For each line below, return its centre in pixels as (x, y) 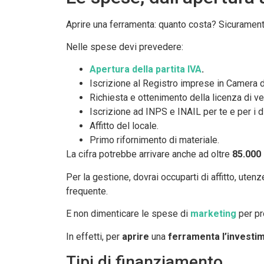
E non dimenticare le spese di (128, 214)
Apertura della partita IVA (146, 70)
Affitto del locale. (124, 126)
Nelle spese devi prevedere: (125, 47)
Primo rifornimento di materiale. (154, 140)
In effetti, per (94, 236)
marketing (213, 214)
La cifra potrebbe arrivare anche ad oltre (149, 154)
